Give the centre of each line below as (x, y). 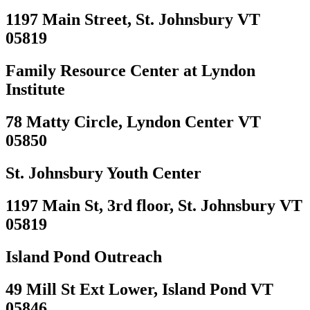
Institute (35, 90)
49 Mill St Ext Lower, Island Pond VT (139, 289)
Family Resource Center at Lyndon (130, 71)
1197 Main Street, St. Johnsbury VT (133, 20)
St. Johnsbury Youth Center (103, 173)
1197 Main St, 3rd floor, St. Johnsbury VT (154, 206)
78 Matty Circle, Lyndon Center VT (133, 122)
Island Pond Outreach (84, 256)
